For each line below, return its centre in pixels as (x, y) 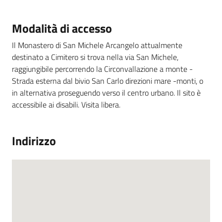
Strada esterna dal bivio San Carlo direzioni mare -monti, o (108, 81)
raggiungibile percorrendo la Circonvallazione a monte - (102, 69)
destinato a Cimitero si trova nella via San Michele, (95, 57)
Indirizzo (34, 140)
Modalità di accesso (62, 28)
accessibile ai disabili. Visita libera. (66, 104)
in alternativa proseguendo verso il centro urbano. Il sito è (106, 92)
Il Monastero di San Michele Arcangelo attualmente (97, 45)
